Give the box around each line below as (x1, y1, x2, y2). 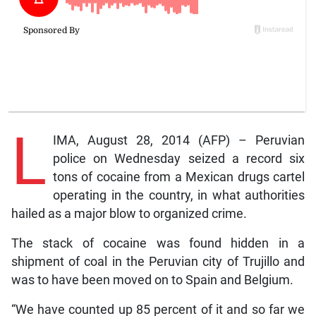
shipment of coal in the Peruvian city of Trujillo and (11, 254, 305, 269)
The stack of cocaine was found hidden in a (11, 236, 305, 250)
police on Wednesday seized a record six (52, 151, 305, 166)
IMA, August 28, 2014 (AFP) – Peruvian (52, 133, 305, 147)
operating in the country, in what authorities (52, 188, 305, 202)
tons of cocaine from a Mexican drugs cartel (52, 169, 305, 184)
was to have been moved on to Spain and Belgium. (11, 272, 293, 287)
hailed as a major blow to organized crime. (11, 206, 247, 221)
